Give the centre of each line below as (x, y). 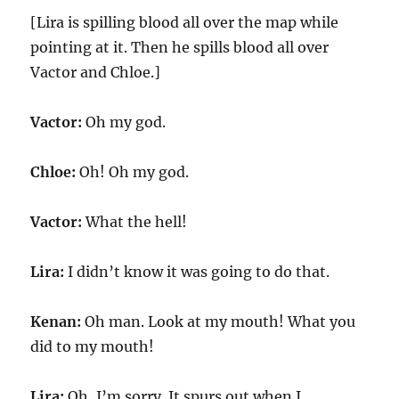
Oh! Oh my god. (134, 172)
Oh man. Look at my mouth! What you (220, 322)
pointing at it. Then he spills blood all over (180, 47)
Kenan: (58, 322)
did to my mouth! (93, 346)
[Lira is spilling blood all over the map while (185, 22)
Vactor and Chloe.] (96, 72)
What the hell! (137, 222)
